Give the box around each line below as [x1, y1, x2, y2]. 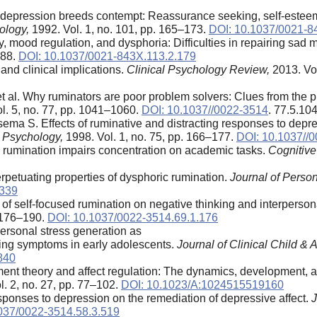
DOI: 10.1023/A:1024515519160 [121, 278, 284, 291]
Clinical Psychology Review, [127, 63, 270, 76]
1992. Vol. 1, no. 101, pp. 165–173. [29, 23, 209, 35]
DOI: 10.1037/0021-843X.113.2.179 [18, 50, 196, 62]
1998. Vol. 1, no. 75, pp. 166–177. [63, 130, 236, 143]
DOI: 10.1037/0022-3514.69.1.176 [47, 211, 218, 224]
